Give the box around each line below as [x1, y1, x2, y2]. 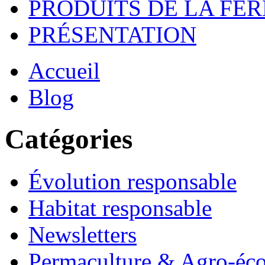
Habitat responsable [28, 195, 212, 221]
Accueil [28, 58, 100, 83]
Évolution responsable [28, 168, 237, 194]
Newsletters [28, 221, 137, 247]
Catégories [5, 124, 132, 155]
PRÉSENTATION [28, 22, 196, 47]
